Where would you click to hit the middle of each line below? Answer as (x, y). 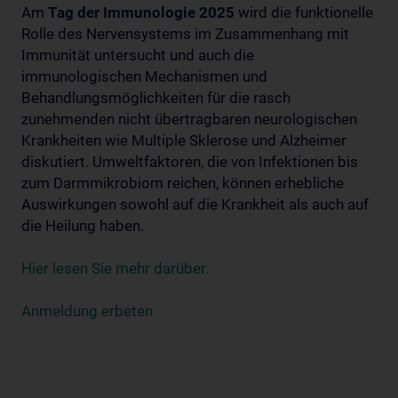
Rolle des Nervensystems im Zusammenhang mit (185, 34)
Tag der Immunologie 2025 (143, 13)
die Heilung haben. (83, 226)
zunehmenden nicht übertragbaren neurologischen (189, 119)
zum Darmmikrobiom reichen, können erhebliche (183, 183)
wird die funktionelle (306, 13)
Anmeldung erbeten (87, 311)
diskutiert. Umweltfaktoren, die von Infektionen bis (190, 162)
